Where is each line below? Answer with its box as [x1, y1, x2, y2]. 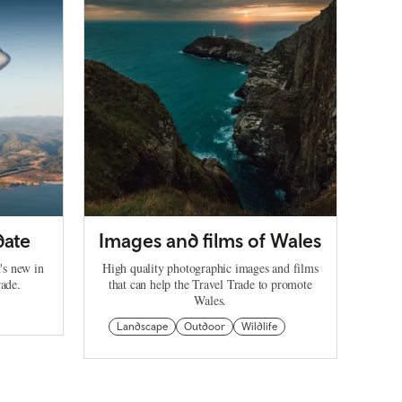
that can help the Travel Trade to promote [108, 275, 312, 293]
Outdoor [183, 320, 225, 334]
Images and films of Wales [99, 229, 322, 253]
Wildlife [240, 320, 277, 334]
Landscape [116, 320, 168, 334]
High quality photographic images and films [101, 259, 319, 277]
